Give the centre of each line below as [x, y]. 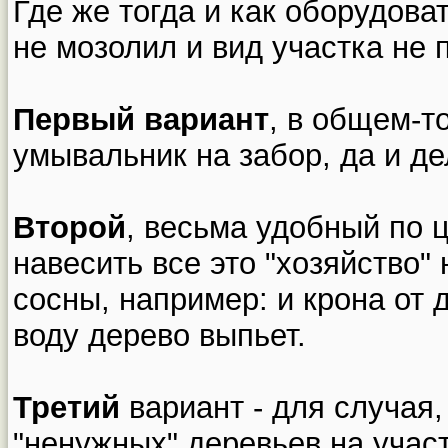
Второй [69, 227]
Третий [66, 407]
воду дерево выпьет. [159, 335]
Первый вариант [141, 119]
